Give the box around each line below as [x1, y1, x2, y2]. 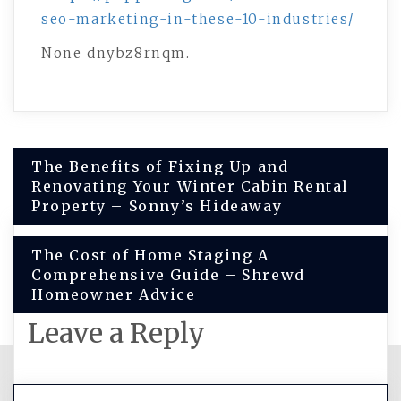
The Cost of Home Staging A [31, 245, 269, 264]
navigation [13, 189, 152, 224]
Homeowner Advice [31, 285, 196, 303]
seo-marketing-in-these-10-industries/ [41, 10, 355, 28]
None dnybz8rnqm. [41, 44, 191, 62]
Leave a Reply [28, 315, 205, 350]
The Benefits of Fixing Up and [31, 157, 289, 175]
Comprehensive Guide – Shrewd [31, 265, 305, 284]
